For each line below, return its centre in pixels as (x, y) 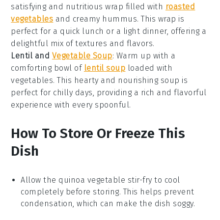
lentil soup (105, 68)
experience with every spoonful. (71, 105)
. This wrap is (161, 19)
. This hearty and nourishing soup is (121, 81)
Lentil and (31, 56)
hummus (120, 19)
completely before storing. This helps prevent (108, 192)
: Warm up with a (144, 56)
